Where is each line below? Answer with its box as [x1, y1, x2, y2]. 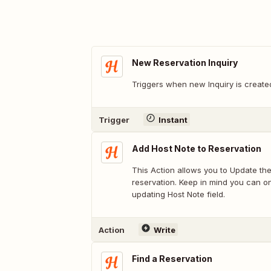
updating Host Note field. [132, 189, 225, 199]
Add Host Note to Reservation [132, 143, 261, 154]
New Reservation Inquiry [132, 57, 238, 68]
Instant [158, 114, 188, 125]
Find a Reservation [132, 253, 212, 264]
